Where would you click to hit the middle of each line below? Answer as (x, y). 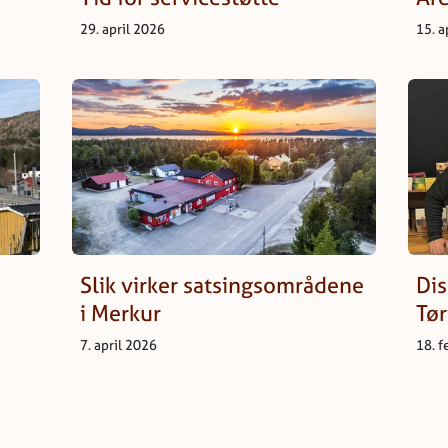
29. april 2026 (122, 29)
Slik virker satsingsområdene (222, 285)
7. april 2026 (118, 345)
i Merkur (120, 313)
